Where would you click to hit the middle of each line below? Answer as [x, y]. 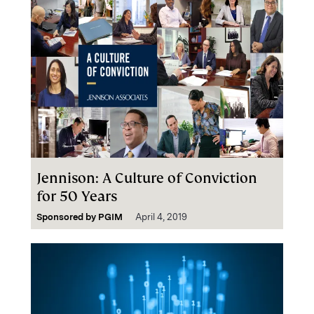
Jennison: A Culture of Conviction [147, 178]
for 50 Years [77, 196]
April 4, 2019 [161, 217]
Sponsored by [67, 217]
